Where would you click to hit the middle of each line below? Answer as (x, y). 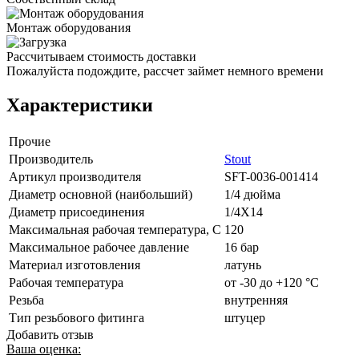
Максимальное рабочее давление (99, 247)
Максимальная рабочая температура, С (115, 229)
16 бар (242, 247)
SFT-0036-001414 (271, 176)
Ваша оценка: (44, 349)
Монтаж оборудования (69, 27)
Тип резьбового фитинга (77, 317)
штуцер (245, 317)
